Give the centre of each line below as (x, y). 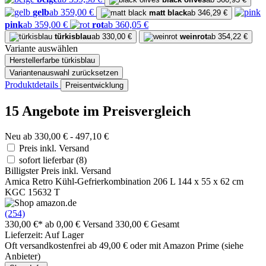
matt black (168, 13)
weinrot (194, 37)
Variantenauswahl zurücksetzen (64, 73)
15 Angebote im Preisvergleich (98, 111)
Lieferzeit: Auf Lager (44, 235)
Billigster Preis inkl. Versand (58, 170)
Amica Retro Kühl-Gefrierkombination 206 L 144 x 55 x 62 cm (124, 181)
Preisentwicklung (94, 85)
